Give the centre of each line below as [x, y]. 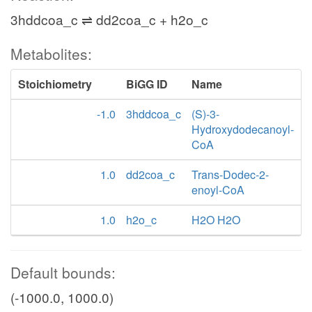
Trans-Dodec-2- [231, 174]
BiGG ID [147, 84]
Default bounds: [63, 272]
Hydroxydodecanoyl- [243, 129]
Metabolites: [51, 54]
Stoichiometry [55, 84]
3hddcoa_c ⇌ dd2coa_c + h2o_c [109, 19]
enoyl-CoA [218, 190]
